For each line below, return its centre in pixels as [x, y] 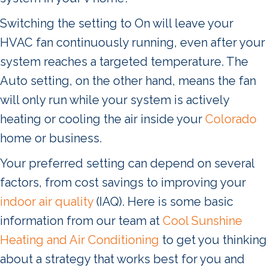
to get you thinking [213, 240]
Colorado [231, 119]
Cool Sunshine [202, 220]
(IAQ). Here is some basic [163, 201]
